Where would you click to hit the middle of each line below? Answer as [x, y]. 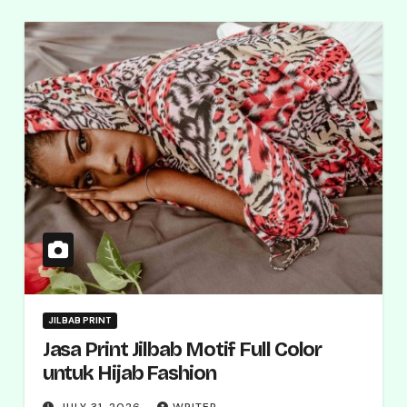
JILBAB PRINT [79, 320]
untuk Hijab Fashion [129, 373]
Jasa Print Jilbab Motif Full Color [182, 350]
